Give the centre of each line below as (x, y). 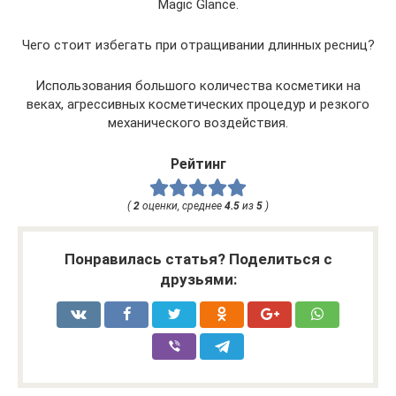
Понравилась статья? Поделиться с (198, 259)
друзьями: (198, 280)
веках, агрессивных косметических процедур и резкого (198, 105)
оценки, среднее (182, 206)
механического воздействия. (198, 123)
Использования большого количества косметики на (198, 86)
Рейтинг (198, 164)
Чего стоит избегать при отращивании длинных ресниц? (198, 46)
